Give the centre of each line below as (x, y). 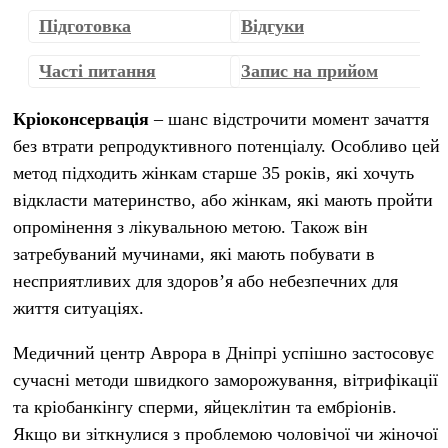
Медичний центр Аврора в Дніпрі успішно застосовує (223, 353)
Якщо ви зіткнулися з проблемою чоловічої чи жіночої (225, 434)
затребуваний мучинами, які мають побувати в (194, 254)
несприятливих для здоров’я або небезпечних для (205, 281)
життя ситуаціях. (78, 308)
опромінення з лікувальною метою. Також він (190, 227)
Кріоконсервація (81, 119)
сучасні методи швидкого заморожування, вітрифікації (225, 380)
